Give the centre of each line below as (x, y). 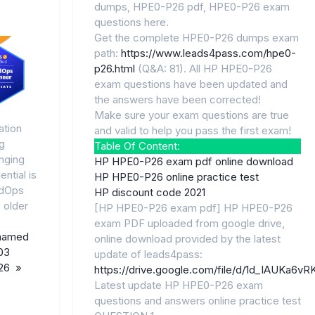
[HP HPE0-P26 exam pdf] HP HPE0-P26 (193, 207)
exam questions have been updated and (191, 84)
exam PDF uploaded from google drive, (189, 223)
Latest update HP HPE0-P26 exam (178, 285)
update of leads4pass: (148, 254)
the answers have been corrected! (177, 99)
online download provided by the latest (187, 238)
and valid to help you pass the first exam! (192, 130)
